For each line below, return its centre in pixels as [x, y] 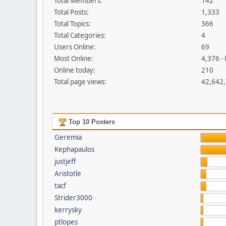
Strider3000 [73, 198]
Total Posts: [71, 12]
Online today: [75, 70]
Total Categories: [80, 35]
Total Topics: [72, 24]
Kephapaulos [74, 149]
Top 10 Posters [91, 122]
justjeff [65, 161]
